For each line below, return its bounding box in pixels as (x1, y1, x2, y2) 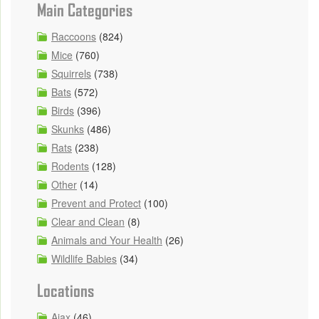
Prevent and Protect (51, 196, 141, 211)
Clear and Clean (51, 214, 125, 229)
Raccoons (51, 29, 96, 44)
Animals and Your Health (51, 233, 162, 248)
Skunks (51, 122, 84, 137)
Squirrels (51, 66, 91, 81)
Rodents (51, 159, 89, 174)
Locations (37, 281, 94, 301)
